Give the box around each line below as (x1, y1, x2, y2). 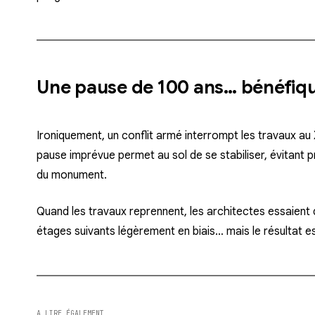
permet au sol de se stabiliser (118, 148, 264, 163)
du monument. (37, 168, 107, 183)
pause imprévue (37, 148, 118, 163)
